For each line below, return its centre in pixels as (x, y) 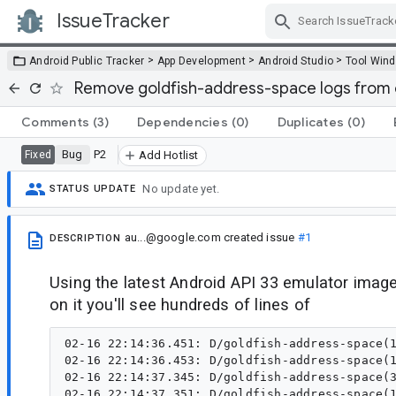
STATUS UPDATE (93, 189)
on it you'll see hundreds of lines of (180, 304)
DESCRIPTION (85, 238)
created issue (259, 237)
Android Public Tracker (87, 61)
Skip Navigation (265, 37)
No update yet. (181, 189)
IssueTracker (113, 21)
